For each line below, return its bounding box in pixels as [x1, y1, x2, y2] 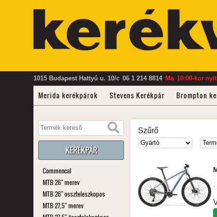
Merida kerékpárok [38, 90, 98, 100]
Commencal [42, 166, 71, 175]
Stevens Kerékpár [109, 90, 165, 100]
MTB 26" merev [42, 177, 80, 187]
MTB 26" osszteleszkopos [42, 189, 105, 199]
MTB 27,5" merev [42, 201, 84, 210]
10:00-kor [176, 75, 204, 82]
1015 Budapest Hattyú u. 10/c [33, 75, 120, 82]
